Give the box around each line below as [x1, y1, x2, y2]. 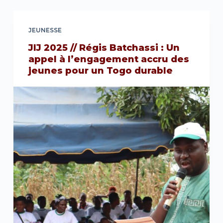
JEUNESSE [28, 26, 62, 34]
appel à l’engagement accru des [28, 54, 189, 65]
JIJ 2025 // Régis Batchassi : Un [28, 42, 180, 53]
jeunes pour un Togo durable [28, 65, 173, 76]
